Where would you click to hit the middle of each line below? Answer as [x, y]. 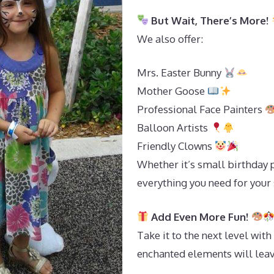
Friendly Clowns [176, 146]
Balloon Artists [174, 128]
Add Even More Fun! [200, 217]
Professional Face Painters [201, 109]
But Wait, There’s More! [210, 20]
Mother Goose [172, 91]
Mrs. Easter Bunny [180, 72]
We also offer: [170, 39]
